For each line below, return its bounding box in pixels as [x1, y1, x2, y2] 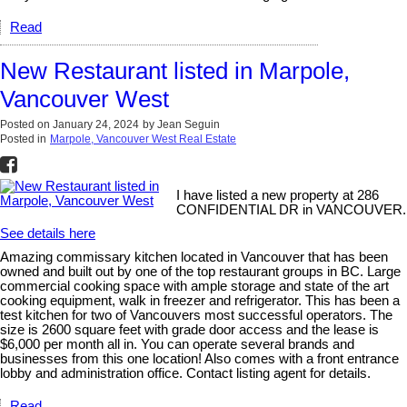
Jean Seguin [157, 117, 220, 131]
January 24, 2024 [53, 117, 139, 131]
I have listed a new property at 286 [176, 187, 380, 203]
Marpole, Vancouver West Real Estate [50, 132, 236, 145]
